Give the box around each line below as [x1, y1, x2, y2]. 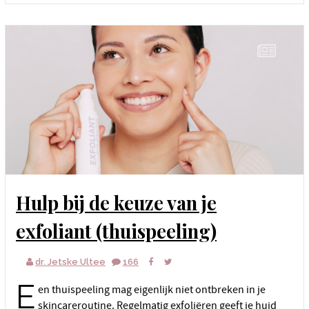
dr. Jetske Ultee [35, 257, 106, 268]
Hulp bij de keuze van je [16, 190, 31, 216]
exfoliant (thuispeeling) [16, 218, 217, 244]
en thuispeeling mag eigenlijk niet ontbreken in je [38, 283, 266, 297]
